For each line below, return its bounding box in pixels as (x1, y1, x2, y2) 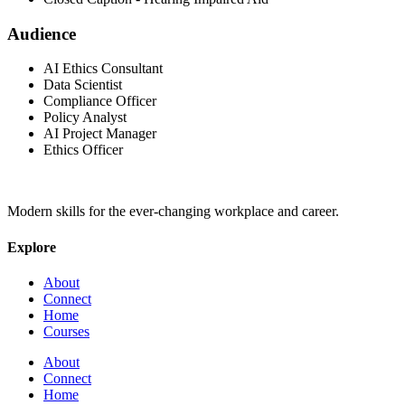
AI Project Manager (43, 126, 156, 142)
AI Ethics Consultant (43, 61, 163, 77)
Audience (7, 24, 76, 43)
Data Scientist (43, 77, 122, 93)
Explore (7, 239, 56, 255)
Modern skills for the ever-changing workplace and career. (7, 203, 339, 220)
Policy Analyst (43, 109, 127, 126)
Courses (43, 323, 89, 339)
